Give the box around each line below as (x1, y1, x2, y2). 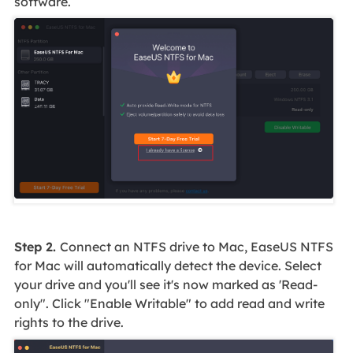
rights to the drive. (13, 314, 124, 331)
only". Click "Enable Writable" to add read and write (13, 295, 325, 312)
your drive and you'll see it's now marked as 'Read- (13, 277, 318, 293)
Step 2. (13, 239, 60, 255)
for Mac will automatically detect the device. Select (13, 258, 321, 274)
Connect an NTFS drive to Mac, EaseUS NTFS (59, 239, 333, 255)
